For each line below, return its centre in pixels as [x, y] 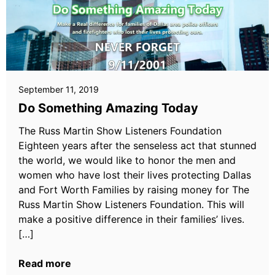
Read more [45, 263]
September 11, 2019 [59, 89]
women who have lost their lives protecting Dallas [135, 175]
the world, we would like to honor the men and [127, 160]
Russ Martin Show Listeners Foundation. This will [131, 204]
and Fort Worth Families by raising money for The [134, 190]
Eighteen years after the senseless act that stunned [137, 145]
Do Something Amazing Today [108, 108]
